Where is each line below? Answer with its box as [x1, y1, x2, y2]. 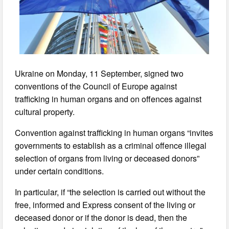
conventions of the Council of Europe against [15, 80, 177, 92]
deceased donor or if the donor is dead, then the [15, 211, 188, 223]
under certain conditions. [15, 165, 104, 177]
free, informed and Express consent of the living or [15, 198, 196, 211]
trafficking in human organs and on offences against [15, 93, 202, 105]
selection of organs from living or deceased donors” [15, 152, 200, 164]
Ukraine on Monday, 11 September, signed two [15, 67, 184, 79]
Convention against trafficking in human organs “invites [15, 126, 214, 139]
